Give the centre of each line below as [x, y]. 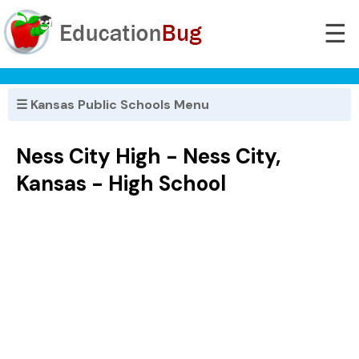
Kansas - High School [121, 184]
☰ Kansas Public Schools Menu [113, 105]
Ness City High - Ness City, [148, 157]
